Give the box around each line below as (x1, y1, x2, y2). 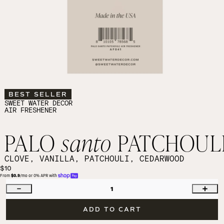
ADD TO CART (82, 205, 141, 213)
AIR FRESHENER (4, 105, 56, 114)
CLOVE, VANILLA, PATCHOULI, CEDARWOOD (4, 153, 184, 163)
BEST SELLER (8, 90, 67, 98)
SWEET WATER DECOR (4, 98, 72, 107)
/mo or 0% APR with (20, 172, 58, 178)
